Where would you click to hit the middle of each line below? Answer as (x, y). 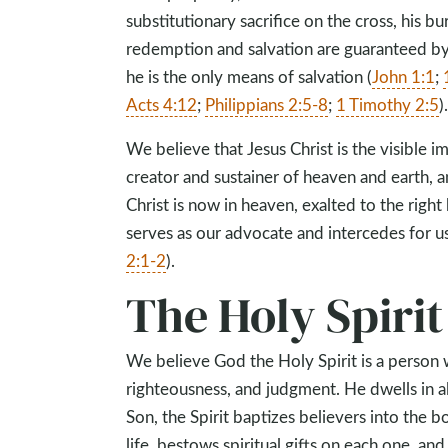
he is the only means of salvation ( (249, 76)
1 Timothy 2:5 (388, 104)
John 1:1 (404, 76)
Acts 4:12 (162, 104)
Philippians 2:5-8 (267, 104)
